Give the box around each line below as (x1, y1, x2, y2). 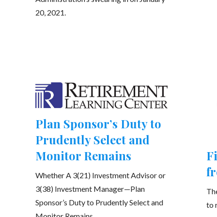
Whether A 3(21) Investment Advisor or (35, 170, 166, 180)
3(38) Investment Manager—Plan (35, 184, 145, 193)
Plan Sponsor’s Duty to (35, 115, 161, 131)
